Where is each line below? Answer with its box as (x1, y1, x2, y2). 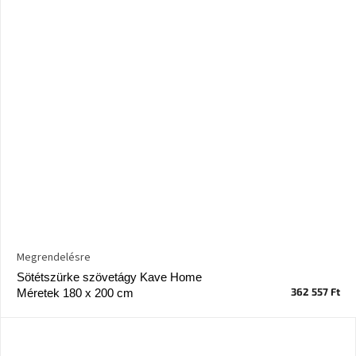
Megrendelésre (17, 250, 91, 266)
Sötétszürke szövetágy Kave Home (17, 270, 202, 284)
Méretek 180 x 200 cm (17, 286, 133, 300)
